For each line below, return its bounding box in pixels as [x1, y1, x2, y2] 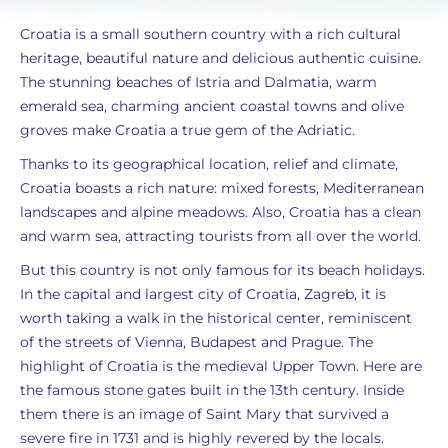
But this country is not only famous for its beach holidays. [20, 261, 425, 279]
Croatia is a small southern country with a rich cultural [20, 25, 401, 43]
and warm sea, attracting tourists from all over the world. [20, 227, 421, 245]
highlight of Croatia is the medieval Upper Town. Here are [20, 357, 422, 375]
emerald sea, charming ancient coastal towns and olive [20, 97, 404, 115]
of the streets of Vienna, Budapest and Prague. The [20, 333, 373, 351]
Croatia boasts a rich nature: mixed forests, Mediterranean [20, 179, 424, 197]
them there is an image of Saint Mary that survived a [20, 405, 389, 423]
